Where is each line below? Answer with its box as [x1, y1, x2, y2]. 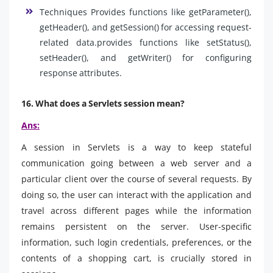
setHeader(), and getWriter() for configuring [40, 51, 252, 63]
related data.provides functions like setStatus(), [40, 36, 252, 48]
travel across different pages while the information [21, 204, 252, 216]
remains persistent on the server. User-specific [21, 220, 252, 232]
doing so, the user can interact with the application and [21, 188, 252, 200]
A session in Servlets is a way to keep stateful [21, 141, 252, 153]
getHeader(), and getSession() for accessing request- [40, 21, 252, 33]
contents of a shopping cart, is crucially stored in [21, 252, 252, 264]
